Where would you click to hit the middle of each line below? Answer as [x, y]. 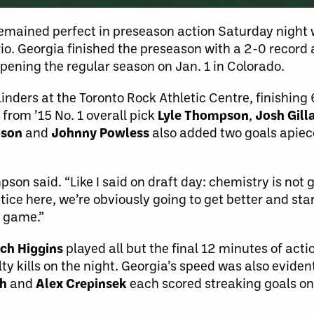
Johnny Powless [102, 132]
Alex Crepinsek [83, 283]
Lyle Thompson [203, 115]
